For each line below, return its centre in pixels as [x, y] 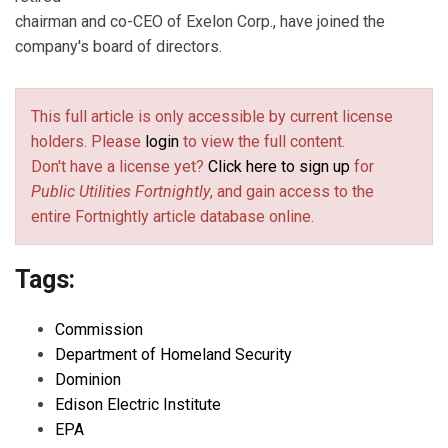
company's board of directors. [118, 47]
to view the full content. [262, 141]
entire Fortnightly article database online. [172, 216]
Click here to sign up [279, 166]
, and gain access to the [292, 191]
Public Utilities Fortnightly [120, 191]
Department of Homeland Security [173, 354]
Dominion [88, 379]
